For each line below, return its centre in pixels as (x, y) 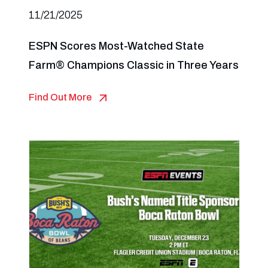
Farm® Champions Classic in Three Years (133, 65)
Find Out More (60, 97)
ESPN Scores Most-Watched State (116, 46)
